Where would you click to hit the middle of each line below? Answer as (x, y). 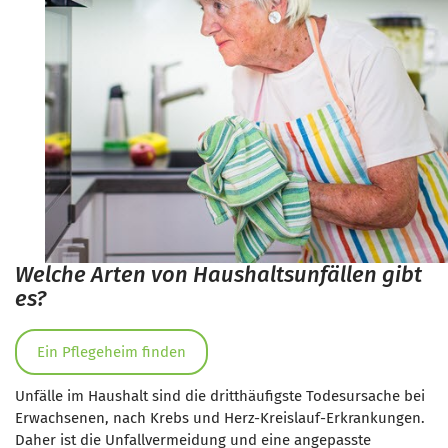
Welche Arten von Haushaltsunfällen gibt (218, 274)
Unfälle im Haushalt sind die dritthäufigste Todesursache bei (220, 396)
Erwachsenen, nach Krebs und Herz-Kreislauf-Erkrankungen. (220, 418)
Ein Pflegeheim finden (111, 352)
